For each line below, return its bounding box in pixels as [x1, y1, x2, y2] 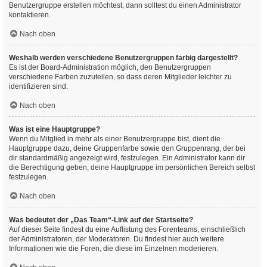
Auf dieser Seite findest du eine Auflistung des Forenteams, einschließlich [9, 225, 246, 234]
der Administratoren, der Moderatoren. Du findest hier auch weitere [9, 235, 224, 243]
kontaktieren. [9, 11, 51, 19]
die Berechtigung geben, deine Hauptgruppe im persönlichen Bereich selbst [9, 163, 255, 172]
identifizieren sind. [9, 82, 68, 91]
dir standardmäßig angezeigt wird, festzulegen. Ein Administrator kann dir [9, 154, 245, 162]
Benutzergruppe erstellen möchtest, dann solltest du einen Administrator [9, 1, 241, 10]
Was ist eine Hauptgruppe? [9, 125, 100, 133]
